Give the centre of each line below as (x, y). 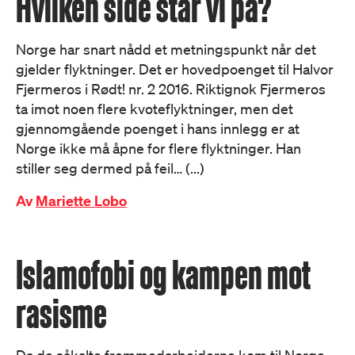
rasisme (61, 313)
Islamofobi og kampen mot (163, 275)
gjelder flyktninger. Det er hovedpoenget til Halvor (175, 69)
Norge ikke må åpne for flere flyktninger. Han (158, 148)
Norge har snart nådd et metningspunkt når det (166, 49)
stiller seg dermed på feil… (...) (110, 168)
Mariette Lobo (81, 201)
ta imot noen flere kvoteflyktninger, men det (155, 109)
